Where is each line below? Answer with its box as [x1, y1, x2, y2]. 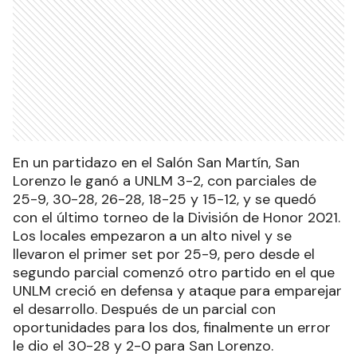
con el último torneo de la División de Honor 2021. [13, 208, 340, 228]
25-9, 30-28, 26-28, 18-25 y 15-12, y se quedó [13, 190, 316, 210]
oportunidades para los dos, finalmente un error [13, 318, 331, 338]
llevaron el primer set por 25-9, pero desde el [13, 245, 315, 265]
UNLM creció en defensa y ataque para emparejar [13, 281, 342, 301]
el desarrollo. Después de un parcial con [13, 300, 276, 320]
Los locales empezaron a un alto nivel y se [13, 226, 292, 246]
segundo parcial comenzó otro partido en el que [13, 263, 335, 283]
